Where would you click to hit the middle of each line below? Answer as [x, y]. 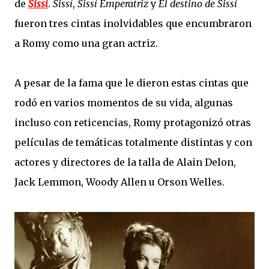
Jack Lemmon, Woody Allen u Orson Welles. [119, 182]
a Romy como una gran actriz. [86, 43]
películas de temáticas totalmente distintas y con [133, 142]
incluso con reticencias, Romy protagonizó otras [133, 122]
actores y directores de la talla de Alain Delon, [125, 162]
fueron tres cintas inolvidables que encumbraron [133, 23]
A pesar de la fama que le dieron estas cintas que [131, 83]
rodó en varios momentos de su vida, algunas [124, 102]
